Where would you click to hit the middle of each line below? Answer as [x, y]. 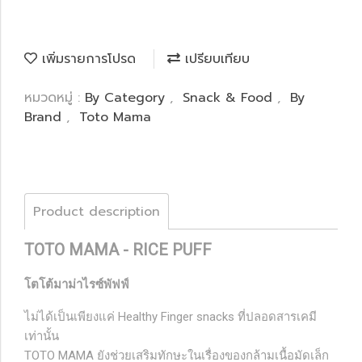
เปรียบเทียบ [215, 59]
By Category [127, 98]
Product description [97, 212]
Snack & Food [230, 98]
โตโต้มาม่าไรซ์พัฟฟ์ [77, 284]
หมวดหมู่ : [55, 98]
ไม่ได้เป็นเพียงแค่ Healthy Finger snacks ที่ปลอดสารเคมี [170, 317]
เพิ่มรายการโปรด [86, 59]
